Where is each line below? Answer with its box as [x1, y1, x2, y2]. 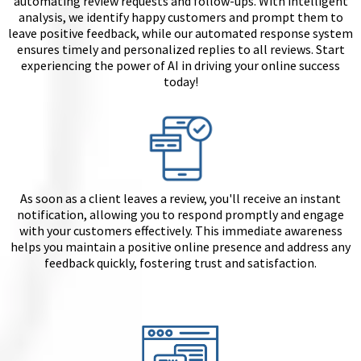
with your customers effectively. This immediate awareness [19, 222, 342, 239]
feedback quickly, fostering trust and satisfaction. [44, 255, 317, 271]
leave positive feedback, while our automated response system [8, 25, 353, 41]
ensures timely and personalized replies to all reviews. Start [16, 41, 345, 57]
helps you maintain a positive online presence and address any [10, 239, 351, 255]
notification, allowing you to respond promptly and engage [17, 206, 344, 222]
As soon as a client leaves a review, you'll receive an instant [20, 190, 341, 206]
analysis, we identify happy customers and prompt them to [18, 9, 343, 25]
